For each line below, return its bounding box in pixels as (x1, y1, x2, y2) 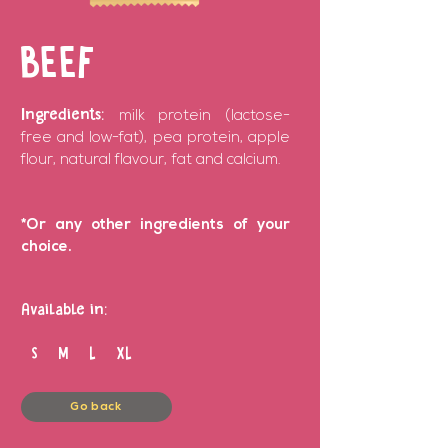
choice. (21, 240, 72, 255)
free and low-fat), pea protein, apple (21, 131, 290, 146)
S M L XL (21, 347, 132, 363)
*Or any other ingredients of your (21, 218, 290, 233)
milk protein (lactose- (118, 109, 291, 124)
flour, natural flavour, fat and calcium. (21, 153, 281, 168)
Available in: (21, 303, 107, 319)
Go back (70, 401, 123, 413)
